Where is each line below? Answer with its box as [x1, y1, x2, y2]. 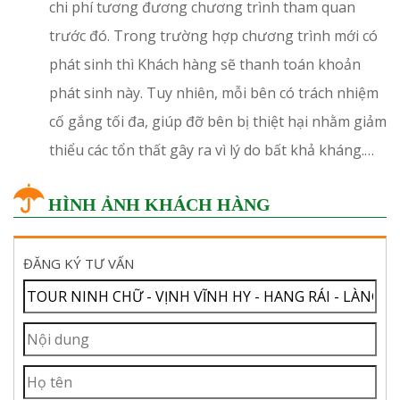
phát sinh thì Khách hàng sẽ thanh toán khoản [49, 54, 361, 74]
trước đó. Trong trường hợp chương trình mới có [49, 25, 378, 46]
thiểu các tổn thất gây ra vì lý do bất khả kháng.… [49, 139, 374, 160]
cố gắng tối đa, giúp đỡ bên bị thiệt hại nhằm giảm [49, 111, 387, 131]
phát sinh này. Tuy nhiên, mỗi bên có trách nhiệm [49, 82, 379, 103]
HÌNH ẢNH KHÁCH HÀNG [44, 194, 271, 214]
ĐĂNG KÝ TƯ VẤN [23, 254, 134, 272]
